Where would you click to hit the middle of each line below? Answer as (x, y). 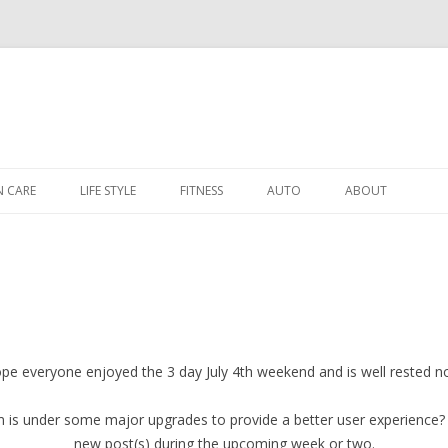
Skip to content (273, 174)
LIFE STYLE (108, 190)
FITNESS (201, 190)
